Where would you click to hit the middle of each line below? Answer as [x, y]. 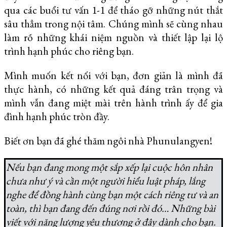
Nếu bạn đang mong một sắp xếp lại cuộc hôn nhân [109, 167]
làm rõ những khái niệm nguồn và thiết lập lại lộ [113, 37]
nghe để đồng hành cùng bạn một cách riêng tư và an [112, 194]
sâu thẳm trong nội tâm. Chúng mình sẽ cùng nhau [113, 23]
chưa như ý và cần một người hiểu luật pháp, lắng [106, 180]
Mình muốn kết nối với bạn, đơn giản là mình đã [113, 75]
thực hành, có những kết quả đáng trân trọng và [113, 89]
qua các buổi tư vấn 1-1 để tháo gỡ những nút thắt [113, 10]
